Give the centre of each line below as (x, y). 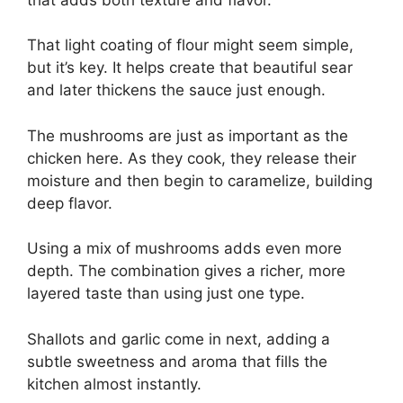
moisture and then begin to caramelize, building (200, 180)
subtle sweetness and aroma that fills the (177, 361)
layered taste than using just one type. (166, 293)
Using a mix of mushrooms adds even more (184, 248)
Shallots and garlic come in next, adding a (179, 339)
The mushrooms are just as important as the (188, 135)
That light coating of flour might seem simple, (190, 45)
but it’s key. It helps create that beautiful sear (190, 67)
